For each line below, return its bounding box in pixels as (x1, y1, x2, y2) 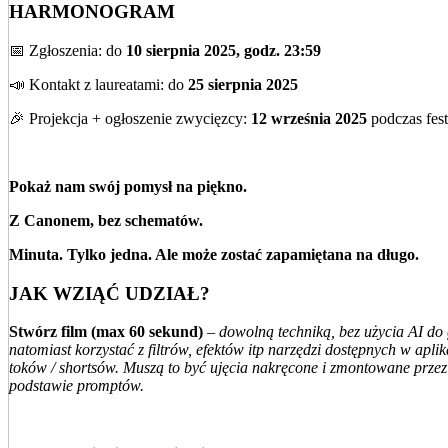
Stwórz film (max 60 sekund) (9, 323, 203, 341)
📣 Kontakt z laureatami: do (9, 75, 188, 93)
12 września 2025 (251, 109, 367, 127)
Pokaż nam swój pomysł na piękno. (9, 177, 247, 195)
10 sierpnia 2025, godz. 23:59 (126, 41, 321, 59)
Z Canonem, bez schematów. (9, 211, 203, 229)
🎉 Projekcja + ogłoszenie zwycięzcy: (9, 109, 251, 127)
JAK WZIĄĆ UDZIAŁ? (9, 282, 210, 304)
